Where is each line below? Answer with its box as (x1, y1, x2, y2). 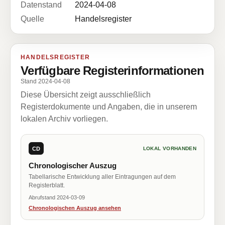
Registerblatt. (29, 182, 65, 189)
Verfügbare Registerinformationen (21, 64, 204, 77)
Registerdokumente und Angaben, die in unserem (21, 102, 197, 111)
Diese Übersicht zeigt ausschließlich (21, 90, 151, 99)
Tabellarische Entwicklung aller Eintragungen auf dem (29, 173, 176, 180)
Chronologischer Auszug (29, 161, 117, 170)
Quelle (21, 15, 44, 23)
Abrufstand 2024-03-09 (29, 194, 85, 200)
